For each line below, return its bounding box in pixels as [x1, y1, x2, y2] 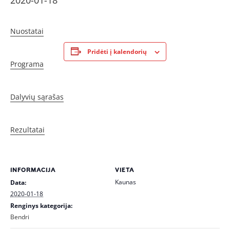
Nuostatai [10, 26, 44, 36]
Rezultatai [10, 125, 45, 135]
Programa [10, 59, 44, 69]
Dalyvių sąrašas [10, 92, 64, 102]
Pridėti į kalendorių [87, 47, 147, 56]
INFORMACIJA [10, 166, 55, 174]
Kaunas [115, 178, 136, 186]
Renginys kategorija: [10, 201, 72, 210]
